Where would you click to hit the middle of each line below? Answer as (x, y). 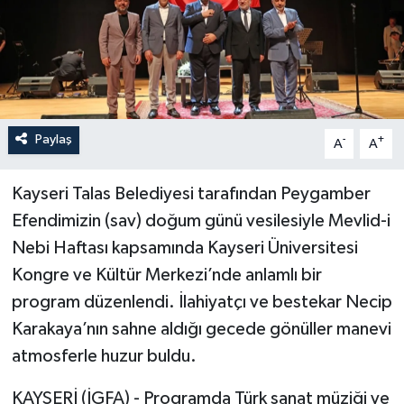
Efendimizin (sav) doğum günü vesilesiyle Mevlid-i (201, 221)
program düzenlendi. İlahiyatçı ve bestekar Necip (202, 303)
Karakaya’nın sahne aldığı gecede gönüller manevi (201, 330)
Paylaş (53, 140)
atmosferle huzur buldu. (104, 357)
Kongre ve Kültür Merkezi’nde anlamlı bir (166, 275)
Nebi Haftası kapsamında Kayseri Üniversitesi (184, 248)
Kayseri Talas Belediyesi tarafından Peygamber (191, 194)
